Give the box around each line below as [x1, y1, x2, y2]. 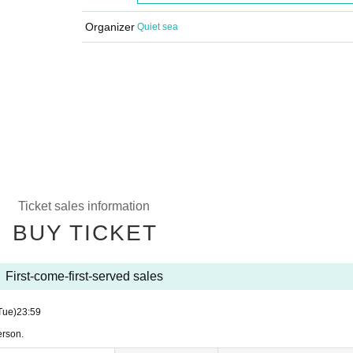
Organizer [84, 20, 135, 33]
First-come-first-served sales [5, 269, 163, 283]
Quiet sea [137, 21, 178, 32]
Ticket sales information [18, 199, 150, 213]
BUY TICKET [12, 221, 158, 245]
